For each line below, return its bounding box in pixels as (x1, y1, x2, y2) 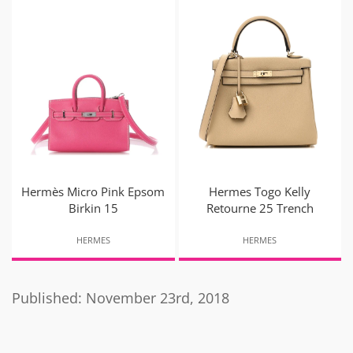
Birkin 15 (68, 199, 118, 216)
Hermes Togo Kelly (209, 183, 311, 199)
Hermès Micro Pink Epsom (21, 183, 165, 199)
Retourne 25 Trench (206, 199, 314, 216)
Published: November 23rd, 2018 (12, 288, 229, 307)
